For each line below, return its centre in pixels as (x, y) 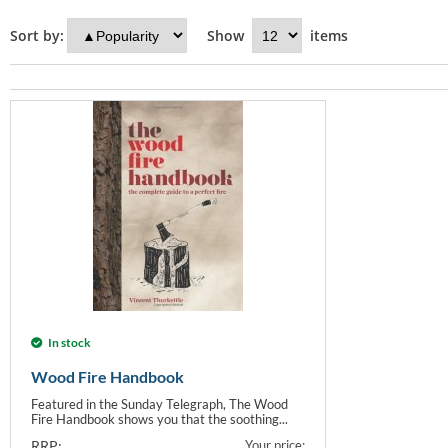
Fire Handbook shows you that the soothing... (159, 419)
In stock (69, 342)
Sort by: (37, 35)
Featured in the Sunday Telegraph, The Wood (159, 404)
